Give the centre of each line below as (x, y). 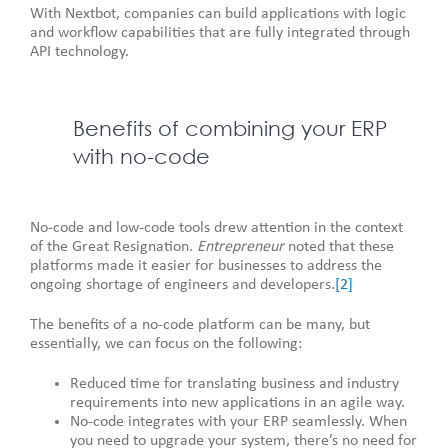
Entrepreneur (240, 247)
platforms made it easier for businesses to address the (206, 266)
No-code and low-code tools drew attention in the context (216, 228)
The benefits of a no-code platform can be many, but (200, 325)
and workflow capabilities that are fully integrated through (220, 32)
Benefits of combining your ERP (230, 127)
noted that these (339, 247)
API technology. (79, 51)
